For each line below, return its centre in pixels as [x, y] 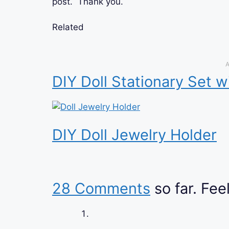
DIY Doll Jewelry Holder [134, 135]
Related [68, 27]
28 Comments [101, 188]
